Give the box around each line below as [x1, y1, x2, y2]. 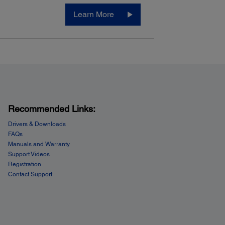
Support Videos [8, 150, 50, 158]
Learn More [73, 9, 114, 19]
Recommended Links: [8, 103, 95, 114]
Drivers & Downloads [8, 120, 66, 128]
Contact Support [8, 170, 52, 178]
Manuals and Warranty [8, 140, 70, 148]
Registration [8, 160, 41, 168]
